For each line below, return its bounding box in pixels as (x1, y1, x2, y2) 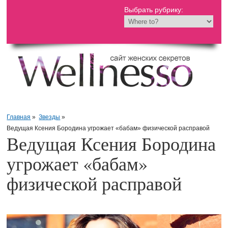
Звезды (39, 113, 61, 121)
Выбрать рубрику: (124, 6, 184, 14)
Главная (7, 113, 31, 121)
